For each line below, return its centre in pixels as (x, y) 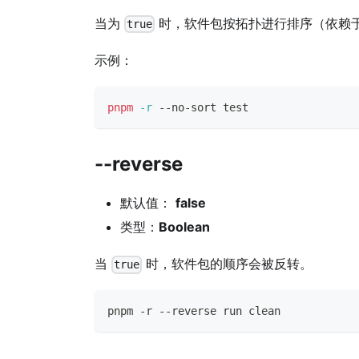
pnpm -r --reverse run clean (194, 311)
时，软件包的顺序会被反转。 (228, 264)
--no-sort (188, 108)
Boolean (184, 227)
